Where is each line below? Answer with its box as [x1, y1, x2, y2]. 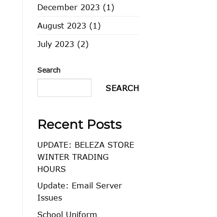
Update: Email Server [37, 181, 122, 190]
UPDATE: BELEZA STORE [37, 139, 134, 149]
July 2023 [37, 39, 74, 48]
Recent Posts [37, 117, 122, 132]
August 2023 [37, 20, 86, 30]
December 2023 [37, 2, 100, 12]
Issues [37, 193, 62, 202]
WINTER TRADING [37, 152, 108, 161]
